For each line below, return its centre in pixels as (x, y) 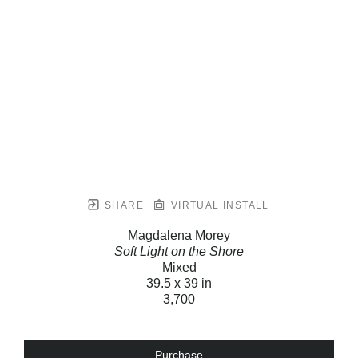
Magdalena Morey (179, 236)
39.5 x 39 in (179, 284)
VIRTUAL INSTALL (218, 206)
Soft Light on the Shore (179, 252)
